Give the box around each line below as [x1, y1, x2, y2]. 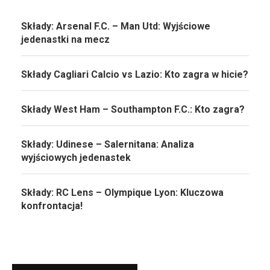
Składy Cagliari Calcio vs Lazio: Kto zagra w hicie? [21, 69, 248, 81]
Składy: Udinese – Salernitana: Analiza [21, 139, 194, 151]
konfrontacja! [21, 200, 83, 212]
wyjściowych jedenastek [21, 152, 131, 164]
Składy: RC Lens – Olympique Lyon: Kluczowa [21, 187, 224, 199]
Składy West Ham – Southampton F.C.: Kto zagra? [21, 104, 245, 116]
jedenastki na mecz [21, 34, 110, 46]
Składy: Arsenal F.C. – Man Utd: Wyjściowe [21, 20, 210, 33]
